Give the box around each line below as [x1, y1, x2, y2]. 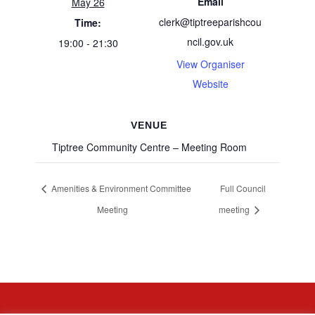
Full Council [219, 181, 266, 194]
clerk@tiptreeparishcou [159, 15, 262, 29]
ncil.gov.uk [187, 34, 233, 49]
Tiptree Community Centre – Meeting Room [51, 140, 247, 154]
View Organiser [176, 57, 245, 71]
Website [192, 77, 229, 91]
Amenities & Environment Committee [49, 181, 192, 194]
